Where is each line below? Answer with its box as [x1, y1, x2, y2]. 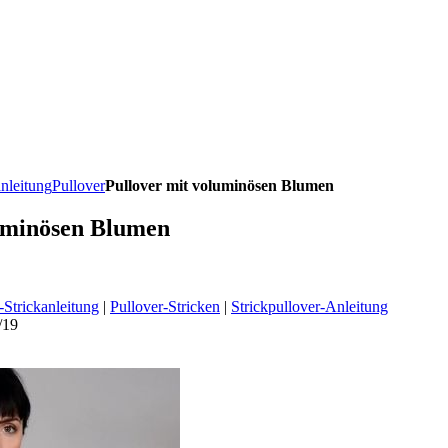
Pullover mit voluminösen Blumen [105, 177, 334, 195]
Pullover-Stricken [110, 298, 220, 316]
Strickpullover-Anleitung [231, 298, 388, 316]
